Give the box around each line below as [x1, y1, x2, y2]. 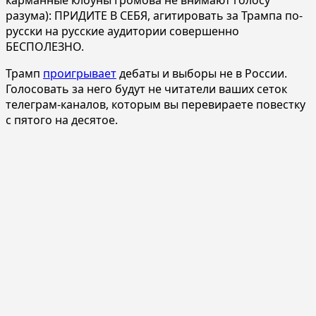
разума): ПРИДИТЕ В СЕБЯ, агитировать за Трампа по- [6, 7, 303, 23]
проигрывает [43, 65, 116, 81]
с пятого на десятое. [6, 111, 118, 128]
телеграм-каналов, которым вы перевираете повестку [6, 96, 305, 112]
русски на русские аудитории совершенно [6, 23, 239, 39]
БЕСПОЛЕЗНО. [6, 38, 84, 54]
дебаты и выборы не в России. [116, 65, 287, 81]
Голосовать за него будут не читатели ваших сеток [6, 80, 287, 97]
